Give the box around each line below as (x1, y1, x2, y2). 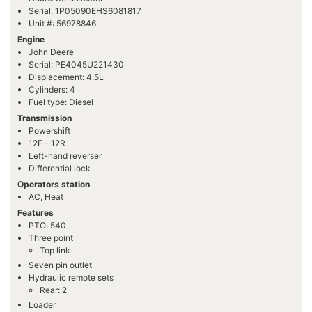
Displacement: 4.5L (29, 72, 104, 83)
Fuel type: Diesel (29, 97, 93, 108)
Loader (29, 299, 56, 311)
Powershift (29, 125, 70, 136)
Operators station (17, 179, 90, 190)
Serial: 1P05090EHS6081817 (29, 6, 141, 17)
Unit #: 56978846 (29, 18, 96, 29)
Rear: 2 (40, 285, 67, 296)
